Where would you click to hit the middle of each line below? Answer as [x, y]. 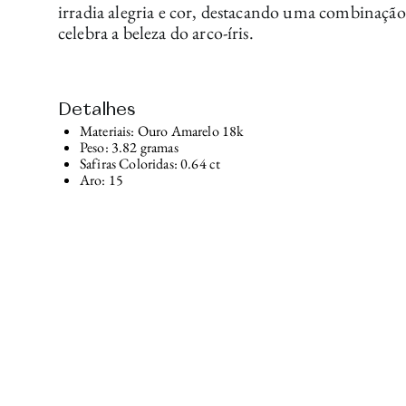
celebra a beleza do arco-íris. [156, 32]
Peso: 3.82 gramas [129, 148]
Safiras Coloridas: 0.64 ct [150, 164]
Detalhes [97, 110]
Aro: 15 [102, 180]
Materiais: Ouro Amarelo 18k [162, 131]
